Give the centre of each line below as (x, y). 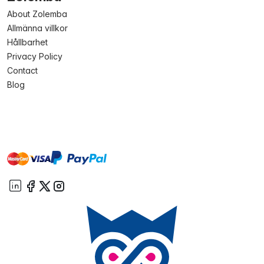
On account (132, 158)
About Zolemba (37, 14)
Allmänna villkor (37, 28)
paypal (65, 158)
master (22, 155)
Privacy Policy (35, 56)
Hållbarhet (27, 42)
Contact (22, 70)
